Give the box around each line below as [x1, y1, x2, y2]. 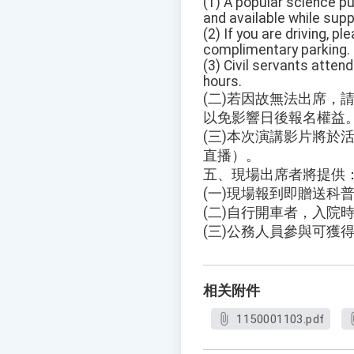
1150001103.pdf [236, 312, 325, 327]
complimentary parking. [203, 42, 350, 58]
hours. [203, 73, 242, 90]
